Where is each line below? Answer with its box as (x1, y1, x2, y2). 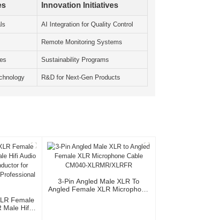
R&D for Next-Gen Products (41, 74, 120, 82)
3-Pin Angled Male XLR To (57, 177, 139, 186)
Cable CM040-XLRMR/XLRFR (52, 193, 146, 201)
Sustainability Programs (41, 56, 109, 64)
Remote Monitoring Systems (41, 38, 122, 46)
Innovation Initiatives (41, 1, 118, 10)
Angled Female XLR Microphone (48, 185, 149, 193)
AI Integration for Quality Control (41, 21, 133, 28)
